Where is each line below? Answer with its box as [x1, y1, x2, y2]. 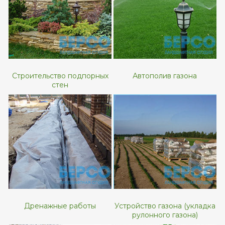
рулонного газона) [132, 210, 198, 219]
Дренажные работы [24, 201, 96, 210]
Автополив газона [133, 71, 197, 80]
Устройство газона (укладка [114, 201, 215, 210]
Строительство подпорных [12, 71, 108, 80]
